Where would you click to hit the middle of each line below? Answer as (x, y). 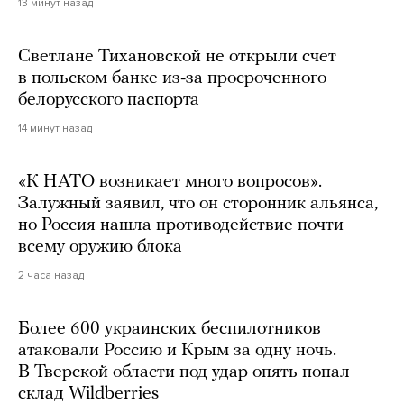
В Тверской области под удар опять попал (184, 372)
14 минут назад (55, 128)
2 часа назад (51, 275)
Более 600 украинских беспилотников (170, 329)
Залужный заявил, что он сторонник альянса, (198, 203)
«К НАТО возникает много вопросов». (170, 182)
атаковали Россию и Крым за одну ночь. (177, 350)
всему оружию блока (100, 247)
